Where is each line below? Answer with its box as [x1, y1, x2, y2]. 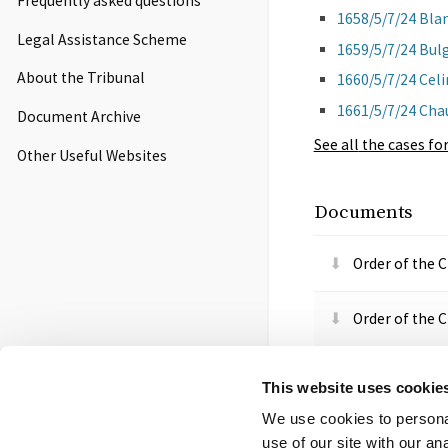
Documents [313, 201, 413, 225]
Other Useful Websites [16, 145, 167, 165]
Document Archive [16, 106, 141, 126]
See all [313, 135, 359, 155]
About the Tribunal [16, 68, 145, 88]
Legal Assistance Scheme [16, 29, 187, 49]
